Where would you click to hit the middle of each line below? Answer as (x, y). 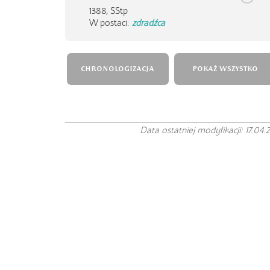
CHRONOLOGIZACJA (118, 69)
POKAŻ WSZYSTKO (225, 69)
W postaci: (111, 23)
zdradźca (149, 23)
